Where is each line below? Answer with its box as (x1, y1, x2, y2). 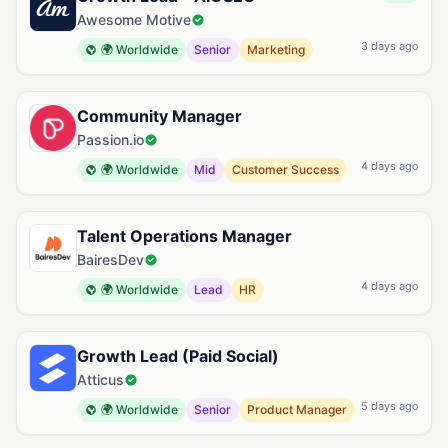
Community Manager (77, 106, 242, 126)
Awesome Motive (77, 11, 191, 28)
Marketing (247, 42, 305, 57)
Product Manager (247, 402, 347, 417)
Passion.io (77, 131, 144, 148)
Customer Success (232, 162, 339, 177)
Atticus (77, 371, 124, 388)
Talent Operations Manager (77, 226, 292, 246)
